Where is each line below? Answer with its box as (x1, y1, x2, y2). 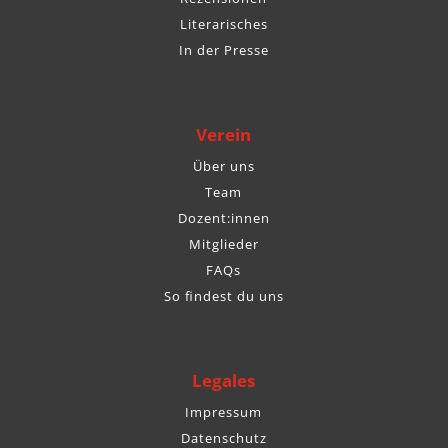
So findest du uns (163, 287, 284, 306)
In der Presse (178, 41, 269, 60)
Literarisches (179, 15, 268, 34)
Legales (192, 369, 256, 393)
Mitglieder (188, 235, 259, 254)
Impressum (185, 403, 263, 422)
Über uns (192, 157, 255, 176)
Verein (196, 123, 252, 147)
